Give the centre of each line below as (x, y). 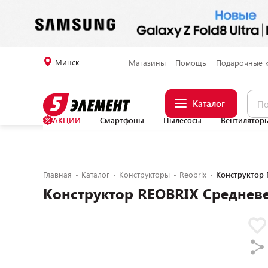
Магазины (147, 63)
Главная (57, 175)
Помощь (191, 63)
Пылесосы (182, 120)
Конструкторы (144, 175)
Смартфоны (122, 120)
